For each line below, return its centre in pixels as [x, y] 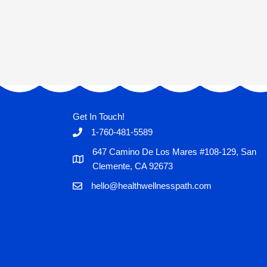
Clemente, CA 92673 [133, 166]
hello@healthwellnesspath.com [151, 186]
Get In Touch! [99, 117]
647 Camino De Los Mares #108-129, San [174, 152]
